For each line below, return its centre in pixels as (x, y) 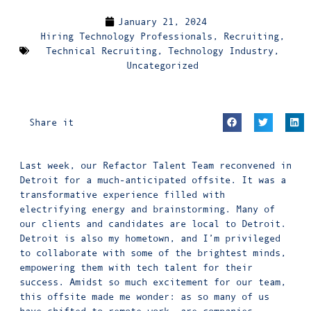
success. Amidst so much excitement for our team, (153, 281)
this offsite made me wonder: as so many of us (144, 296)
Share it (52, 123)
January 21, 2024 (162, 21)
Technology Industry (220, 50)
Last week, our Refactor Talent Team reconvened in (155, 165)
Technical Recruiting (101, 50)
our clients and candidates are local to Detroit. (153, 223)
